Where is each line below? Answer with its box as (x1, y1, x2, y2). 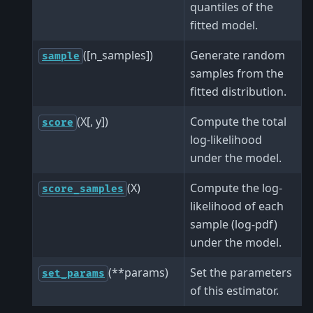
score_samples (42, 182, 124, 195)
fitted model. (190, 17, 258, 33)
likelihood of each (190, 198, 284, 214)
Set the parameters (190, 264, 292, 280)
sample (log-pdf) (190, 216, 277, 232)
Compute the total (190, 113, 286, 129)
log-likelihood (190, 131, 262, 147)
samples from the (190, 65, 284, 81)
